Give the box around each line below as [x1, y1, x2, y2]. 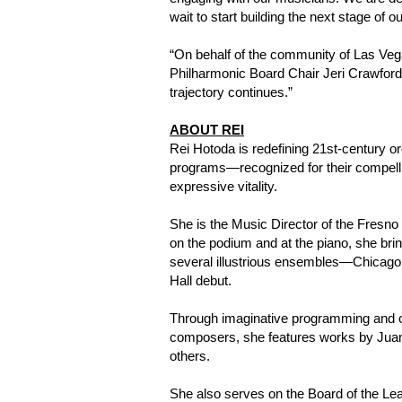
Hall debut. [170, 273, 232, 288]
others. [170, 348, 210, 363]
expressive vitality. [170, 179, 277, 194]
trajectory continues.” [170, 84, 293, 100]
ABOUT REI [170, 122, 244, 137]
